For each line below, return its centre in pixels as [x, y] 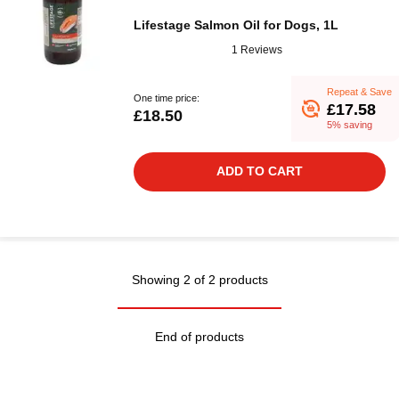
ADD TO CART [260, 171]
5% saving [350, 125]
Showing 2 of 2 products [199, 280]
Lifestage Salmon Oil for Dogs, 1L [236, 25]
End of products [199, 337]
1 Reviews [257, 49]
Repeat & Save [359, 92]
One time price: [167, 98]
